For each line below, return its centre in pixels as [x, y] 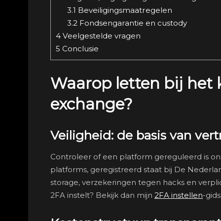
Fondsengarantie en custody [132, 23]
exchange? [92, 104]
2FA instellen [179, 195]
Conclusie [79, 48]
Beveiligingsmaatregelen [124, 10]
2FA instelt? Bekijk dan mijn [102, 195]
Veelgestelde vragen [101, 36]
